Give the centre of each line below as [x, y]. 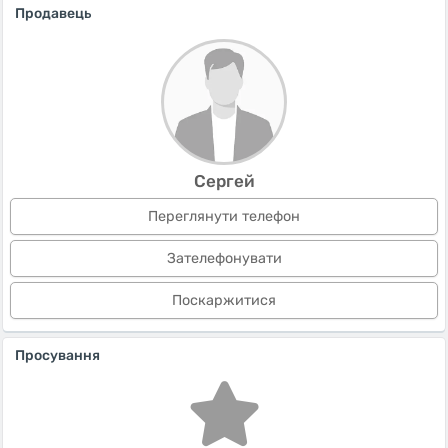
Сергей [224, 181]
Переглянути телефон [224, 216]
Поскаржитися [224, 300]
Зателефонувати [224, 258]
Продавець [53, 13]
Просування [57, 355]
